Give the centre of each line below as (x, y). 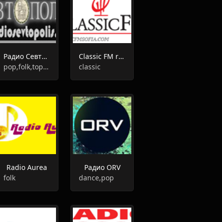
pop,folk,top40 (46, 67)
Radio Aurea (27, 167)
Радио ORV (102, 167)
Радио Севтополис (44, 56)
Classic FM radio (121, 56)
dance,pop (96, 178)
